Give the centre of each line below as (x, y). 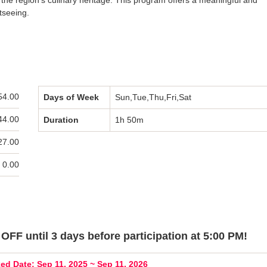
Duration (61, 120)
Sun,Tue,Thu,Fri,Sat (153, 97)
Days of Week (71, 97)
